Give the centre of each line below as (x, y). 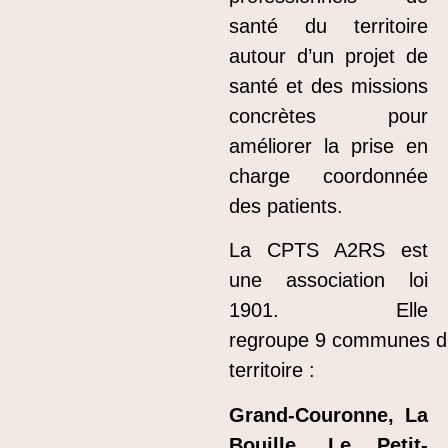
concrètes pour (328, 115)
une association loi (328, 280)
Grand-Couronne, (317, 414)
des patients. (286, 205)
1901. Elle (328, 310)
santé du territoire (328, 25)
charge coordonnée (328, 175)
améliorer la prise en (328, 145)
